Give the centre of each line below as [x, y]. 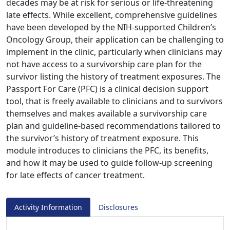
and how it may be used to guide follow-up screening [109, 163]
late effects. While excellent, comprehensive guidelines [112, 15]
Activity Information [48, 207]
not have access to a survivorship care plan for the [104, 64]
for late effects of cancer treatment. [75, 175]
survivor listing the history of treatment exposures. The [113, 76]
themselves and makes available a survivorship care [107, 113]
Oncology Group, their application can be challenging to [115, 40]
